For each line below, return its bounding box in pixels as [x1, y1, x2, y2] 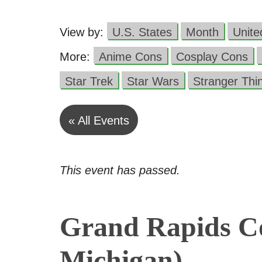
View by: [60, 26, 107, 39]
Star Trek [65, 75, 113, 88]
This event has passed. [60, 164, 180, 177]
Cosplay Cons [176, 50, 248, 63]
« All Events [68, 114, 129, 127]
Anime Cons [99, 50, 162, 63]
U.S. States [112, 26, 172, 39]
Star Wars [127, 75, 179, 88]
